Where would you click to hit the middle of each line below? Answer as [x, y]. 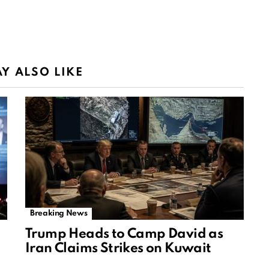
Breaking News [59, 214]
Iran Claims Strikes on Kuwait [118, 249]
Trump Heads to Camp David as [124, 234]
